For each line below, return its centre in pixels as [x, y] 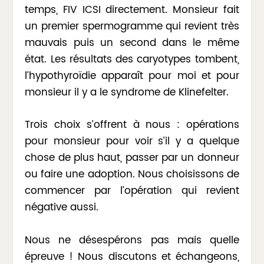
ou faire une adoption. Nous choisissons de [132, 175]
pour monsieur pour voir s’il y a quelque [132, 142]
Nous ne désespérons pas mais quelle [132, 240]
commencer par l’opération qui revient [132, 191]
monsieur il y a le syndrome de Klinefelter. [127, 93]
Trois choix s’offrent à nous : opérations [132, 125]
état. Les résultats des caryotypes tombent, [132, 60]
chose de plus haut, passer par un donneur [132, 158]
